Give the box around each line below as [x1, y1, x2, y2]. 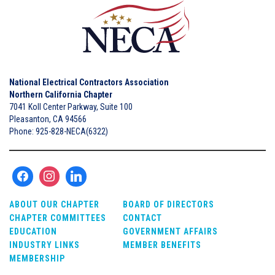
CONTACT [123, 213, 162, 223]
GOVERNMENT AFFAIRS [123, 227, 218, 237]
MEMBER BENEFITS [123, 240, 201, 250]
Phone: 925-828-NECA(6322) [9, 126, 108, 136]
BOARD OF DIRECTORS [123, 199, 214, 210]
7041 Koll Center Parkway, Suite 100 [9, 101, 133, 112]
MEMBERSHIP [9, 254, 65, 264]
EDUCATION [9, 227, 57, 237]
